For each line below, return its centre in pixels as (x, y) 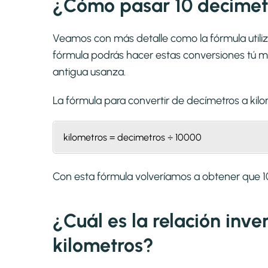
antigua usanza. (89, 72)
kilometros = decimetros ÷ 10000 (133, 138)
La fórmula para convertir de (120, 101)
